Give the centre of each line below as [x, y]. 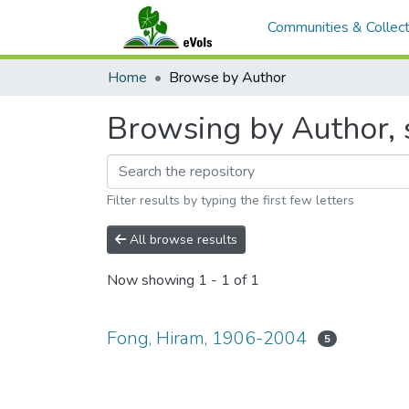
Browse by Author [227, 78]
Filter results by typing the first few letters [231, 200]
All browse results [182, 240]
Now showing [152, 281]
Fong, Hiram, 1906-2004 [207, 338]
